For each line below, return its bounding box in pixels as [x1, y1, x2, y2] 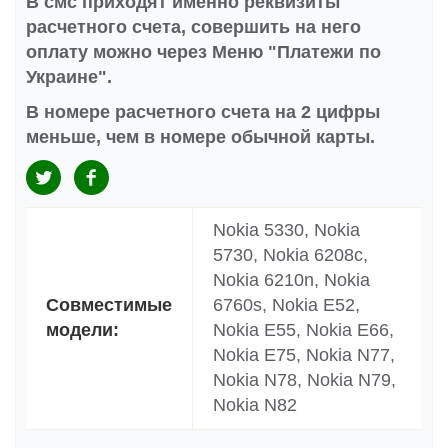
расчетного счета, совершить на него [26, 17, 361, 38]
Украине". [26, 67, 112, 88]
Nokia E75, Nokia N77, [213, 345, 395, 366]
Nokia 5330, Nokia [213, 220, 360, 241]
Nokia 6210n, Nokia [213, 270, 370, 291]
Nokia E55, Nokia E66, [213, 320, 394, 341]
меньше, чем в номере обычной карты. [26, 127, 375, 148]
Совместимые [46, 295, 172, 316]
